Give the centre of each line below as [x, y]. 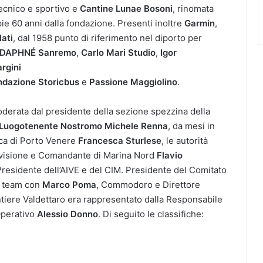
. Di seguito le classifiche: [151, 214]
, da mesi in [191, 126]
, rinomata [193, 8]
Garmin [200, 23]
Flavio [168, 155]
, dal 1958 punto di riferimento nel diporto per [107, 38]
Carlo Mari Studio [118, 52]
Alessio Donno [68, 214]
